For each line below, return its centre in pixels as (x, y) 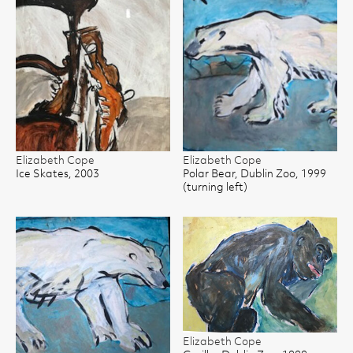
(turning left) (215, 188)
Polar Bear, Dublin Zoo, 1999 (255, 175)
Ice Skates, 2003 (58, 175)
